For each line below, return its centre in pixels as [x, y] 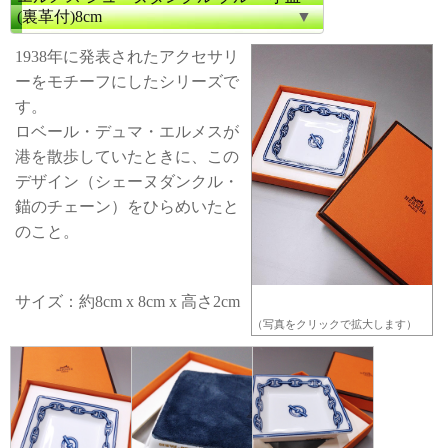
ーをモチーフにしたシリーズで [127, 81]
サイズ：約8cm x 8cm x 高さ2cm [129, 301]
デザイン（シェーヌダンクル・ [127, 181]
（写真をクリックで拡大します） [334, 324]
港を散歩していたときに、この [127, 156]
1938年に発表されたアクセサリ [127, 56]
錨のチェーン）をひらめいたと [127, 206]
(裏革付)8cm [59, 16]
